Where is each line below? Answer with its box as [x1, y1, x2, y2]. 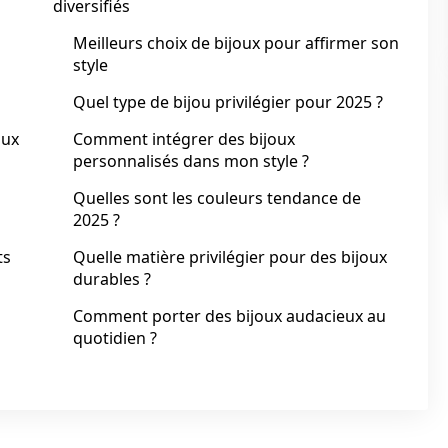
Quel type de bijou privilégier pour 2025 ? [73, 91, 383, 113]
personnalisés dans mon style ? [73, 150, 309, 172]
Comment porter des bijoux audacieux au [73, 305, 386, 327]
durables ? [73, 268, 151, 290]
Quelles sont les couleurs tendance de [73, 187, 361, 209]
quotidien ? [73, 327, 157, 349]
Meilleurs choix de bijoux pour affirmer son [73, 32, 399, 54]
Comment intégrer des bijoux [73, 128, 295, 150]
